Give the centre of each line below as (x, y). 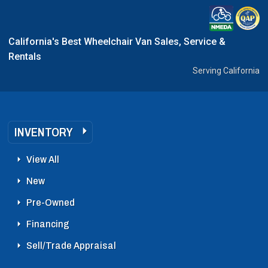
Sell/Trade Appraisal (71, 245)
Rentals (25, 56)
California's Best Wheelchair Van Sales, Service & (117, 41)
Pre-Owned (51, 202)
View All (43, 159)
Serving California (226, 70)
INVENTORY (44, 132)
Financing (48, 224)
